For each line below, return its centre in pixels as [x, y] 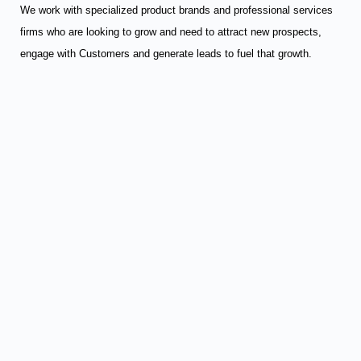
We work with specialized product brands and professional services [176, 10]
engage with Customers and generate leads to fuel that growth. [166, 54]
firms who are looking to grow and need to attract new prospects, [171, 32]
